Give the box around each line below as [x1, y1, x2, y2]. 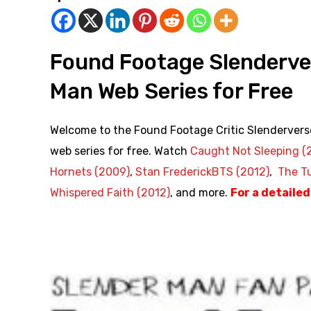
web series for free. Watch [50, 144, 190, 158]
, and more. [170, 186, 230, 200]
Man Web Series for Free [50, 78, 293, 105]
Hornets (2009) [50, 165, 130, 179]
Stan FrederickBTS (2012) [135, 165, 269, 179]
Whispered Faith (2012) [50, 186, 170, 200]
